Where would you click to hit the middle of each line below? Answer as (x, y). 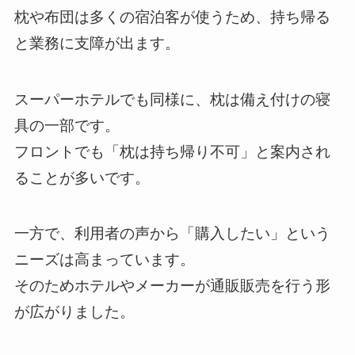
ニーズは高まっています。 (104, 260)
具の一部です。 (67, 125)
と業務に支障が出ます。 (97, 43)
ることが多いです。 (82, 177)
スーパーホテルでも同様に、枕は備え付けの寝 (172, 99)
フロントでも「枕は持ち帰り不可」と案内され (172, 151)
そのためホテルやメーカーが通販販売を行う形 (172, 286)
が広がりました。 (74, 312)
